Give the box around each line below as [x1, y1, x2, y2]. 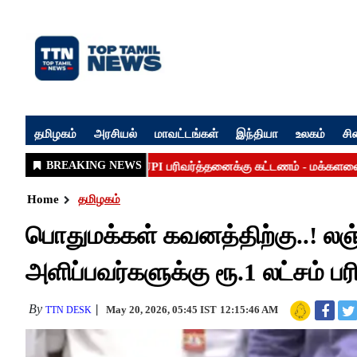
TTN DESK [45, 304, 92, 316]
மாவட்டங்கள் [155, 125, 218, 141]
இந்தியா [236, 125, 278, 141]
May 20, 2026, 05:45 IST [106, 304, 217, 316]
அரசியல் [94, 125, 137, 141]
